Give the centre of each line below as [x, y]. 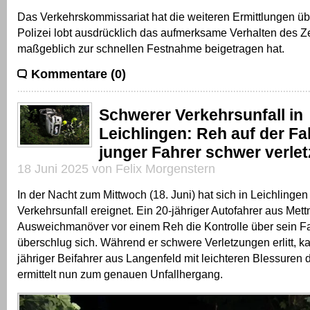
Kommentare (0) [79, 74]
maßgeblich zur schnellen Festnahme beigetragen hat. [151, 49]
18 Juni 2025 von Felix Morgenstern [116, 169]
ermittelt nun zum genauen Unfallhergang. [120, 274]
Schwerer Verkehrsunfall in [201, 115]
